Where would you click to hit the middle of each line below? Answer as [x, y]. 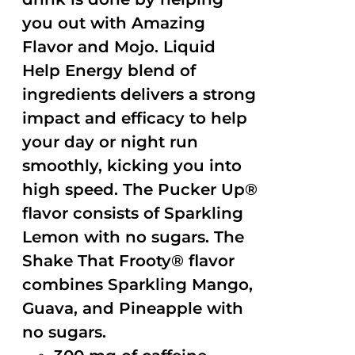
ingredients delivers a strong [139, 94]
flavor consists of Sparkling [133, 213]
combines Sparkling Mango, [138, 284]
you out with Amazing [114, 23]
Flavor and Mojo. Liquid [119, 47]
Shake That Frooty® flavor [129, 261]
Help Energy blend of [109, 71]
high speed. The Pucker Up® [140, 189]
